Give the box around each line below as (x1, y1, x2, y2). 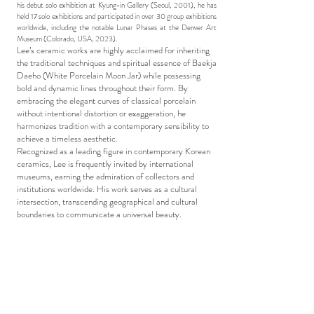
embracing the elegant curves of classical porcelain (17, 94, 196, 107)
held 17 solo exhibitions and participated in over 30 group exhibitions (17, 11, 217, 22)
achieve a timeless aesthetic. (17, 132, 118, 145)
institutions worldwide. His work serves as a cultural (17, 182, 197, 196)
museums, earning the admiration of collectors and (17, 170, 194, 183)
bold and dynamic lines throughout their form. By (17, 81, 188, 95)
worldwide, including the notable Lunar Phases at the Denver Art (17, 22, 217, 33)
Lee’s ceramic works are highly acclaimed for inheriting (17, 43, 210, 57)
